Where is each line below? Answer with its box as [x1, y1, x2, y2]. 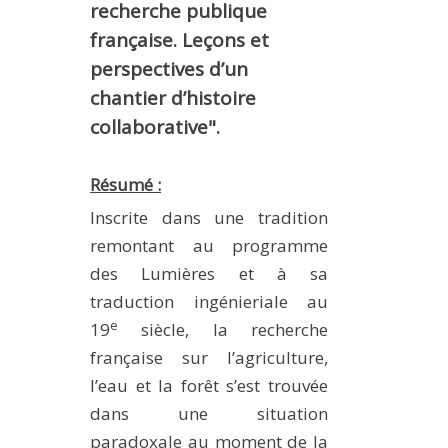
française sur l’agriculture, [90, 346, 328, 370]
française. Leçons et [90, 27, 269, 54]
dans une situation [90, 402, 328, 426]
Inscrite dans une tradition [90, 206, 328, 230]
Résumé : [90, 173, 161, 197]
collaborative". [90, 114, 220, 141]
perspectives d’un [90, 56, 248, 83]
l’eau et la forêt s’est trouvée [90, 374, 328, 398]
